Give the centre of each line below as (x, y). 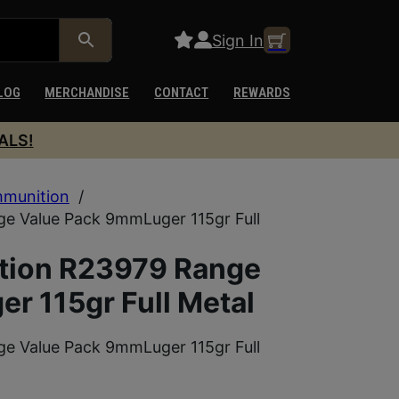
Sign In (238, 40)
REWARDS (261, 93)
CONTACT (182, 93)
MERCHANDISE (87, 93)
